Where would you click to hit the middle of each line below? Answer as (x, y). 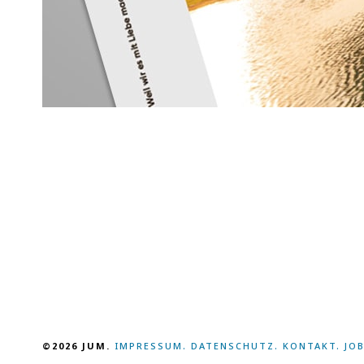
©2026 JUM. (78, 346)
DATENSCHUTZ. (237, 346)
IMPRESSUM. (151, 346)
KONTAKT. (312, 346)
